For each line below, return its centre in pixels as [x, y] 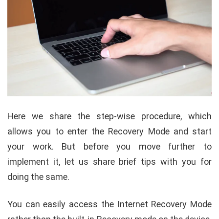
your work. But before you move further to [109, 146]
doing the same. [38, 176]
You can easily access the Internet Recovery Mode [109, 204]
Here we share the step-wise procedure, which [109, 116]
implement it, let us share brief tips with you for [109, 161]
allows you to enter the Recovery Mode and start [109, 131]
